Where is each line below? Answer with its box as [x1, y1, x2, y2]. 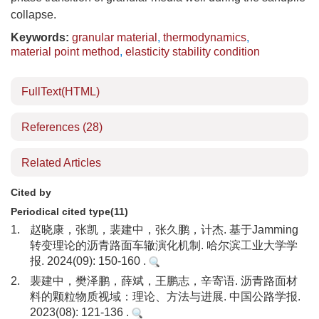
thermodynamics [163, 31, 246, 43]
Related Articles [21, 157, 101, 169]
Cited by [11, 187, 51, 198]
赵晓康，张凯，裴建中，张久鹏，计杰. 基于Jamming [30, 224, 298, 236]
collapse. [11, 9, 56, 21]
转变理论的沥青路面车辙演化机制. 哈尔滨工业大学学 [30, 239, 298, 251]
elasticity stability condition [125, 46, 260, 58]
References [21, 121, 83, 133]
